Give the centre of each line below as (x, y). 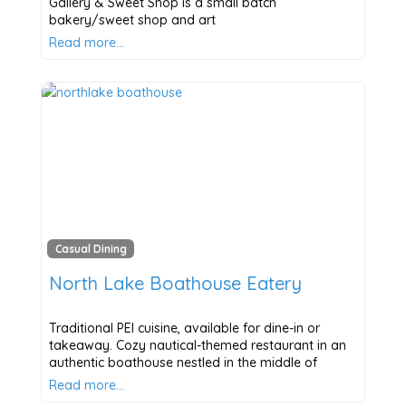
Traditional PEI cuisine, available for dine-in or (184, 329)
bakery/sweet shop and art (132, 19)
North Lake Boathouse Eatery (175, 284)
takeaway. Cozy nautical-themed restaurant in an (197, 346)
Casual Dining (91, 249)
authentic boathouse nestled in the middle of (183, 363)
